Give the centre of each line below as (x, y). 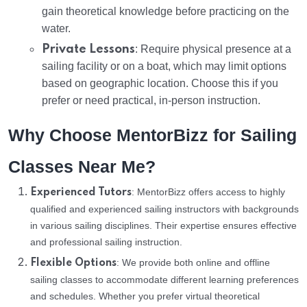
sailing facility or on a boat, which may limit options (164, 66)
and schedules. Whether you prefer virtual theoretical (145, 296)
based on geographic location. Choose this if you (160, 83)
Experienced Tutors (81, 192)
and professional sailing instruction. (106, 242)
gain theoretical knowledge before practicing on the (165, 11)
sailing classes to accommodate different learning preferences (164, 279)
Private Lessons (88, 49)
